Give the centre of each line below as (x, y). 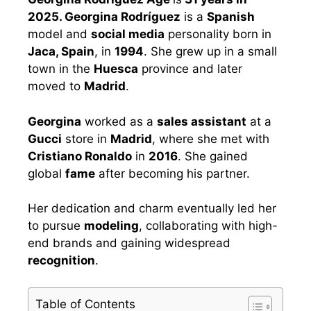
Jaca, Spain (61, 52)
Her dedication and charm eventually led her (152, 209)
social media (128, 34)
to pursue (56, 226)
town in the (61, 69)
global (47, 173)
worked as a (119, 121)
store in (86, 138)
